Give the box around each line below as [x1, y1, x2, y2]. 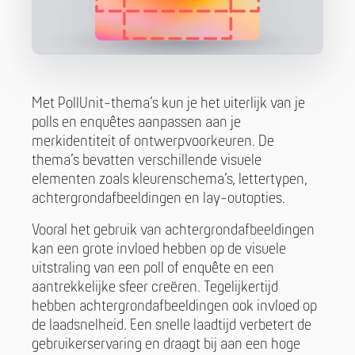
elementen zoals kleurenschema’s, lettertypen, [32, 172, 307, 189]
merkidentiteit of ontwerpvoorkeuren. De [32, 134, 274, 151]
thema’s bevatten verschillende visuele [32, 153, 261, 170]
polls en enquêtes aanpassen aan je [32, 115, 241, 132]
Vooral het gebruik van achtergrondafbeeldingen [32, 223, 315, 239]
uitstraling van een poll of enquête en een [32, 261, 274, 277]
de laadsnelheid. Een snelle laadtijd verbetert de [32, 318, 311, 334]
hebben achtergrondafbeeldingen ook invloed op [32, 299, 317, 315]
